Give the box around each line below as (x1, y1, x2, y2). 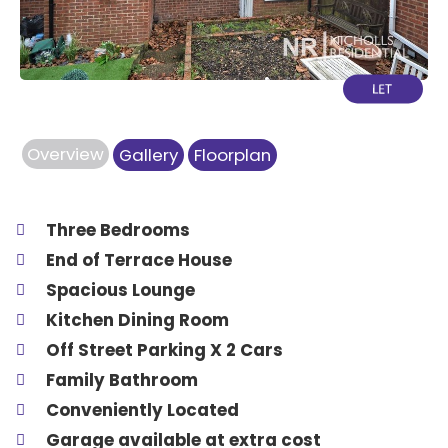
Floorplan (194, 143, 271, 167)
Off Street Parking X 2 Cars (46, 338, 283, 362)
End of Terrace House (46, 248, 232, 272)
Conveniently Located (46, 398, 239, 422)
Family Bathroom (46, 368, 198, 392)
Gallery (119, 143, 178, 167)
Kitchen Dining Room (46, 308, 229, 332)
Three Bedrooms (46, 218, 190, 242)
